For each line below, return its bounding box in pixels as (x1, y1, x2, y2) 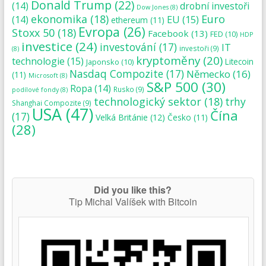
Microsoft (28, 71, 58, 80)
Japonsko (85, 56, 119, 67)
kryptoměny (135, 52, 200, 68)
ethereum (110, 14, 148, 26)
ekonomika (30, 11, 87, 26)
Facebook (147, 27, 189, 39)
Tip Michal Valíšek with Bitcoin (68, 194, 197, 208)
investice (21, 37, 72, 55)
